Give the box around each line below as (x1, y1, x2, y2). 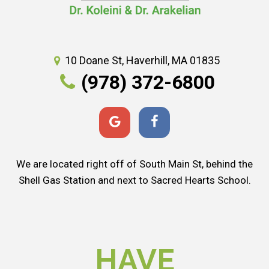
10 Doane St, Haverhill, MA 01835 (64, 54, 220, 67)
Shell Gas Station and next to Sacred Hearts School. (18, 174, 251, 186)
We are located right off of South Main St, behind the (16, 158, 253, 170)
